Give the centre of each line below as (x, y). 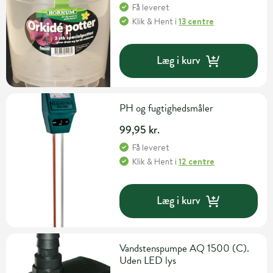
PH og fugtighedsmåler (167, 108)
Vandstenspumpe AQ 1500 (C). (185, 248)
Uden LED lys (148, 260)
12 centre (197, 161)
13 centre (197, 21)
